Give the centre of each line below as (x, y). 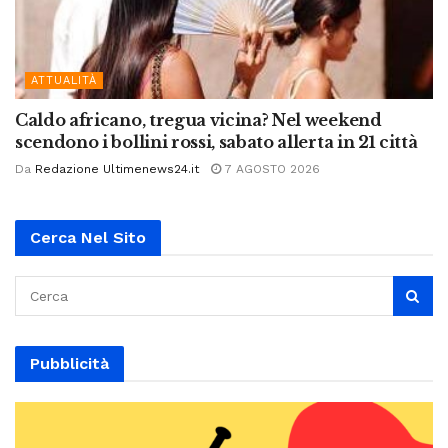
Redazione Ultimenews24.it (117, 168)
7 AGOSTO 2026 (270, 168)
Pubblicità (69, 363)
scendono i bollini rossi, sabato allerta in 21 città (216, 141)
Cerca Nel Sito (88, 237)
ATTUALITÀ (64, 80)
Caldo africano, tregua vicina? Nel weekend (198, 119)
